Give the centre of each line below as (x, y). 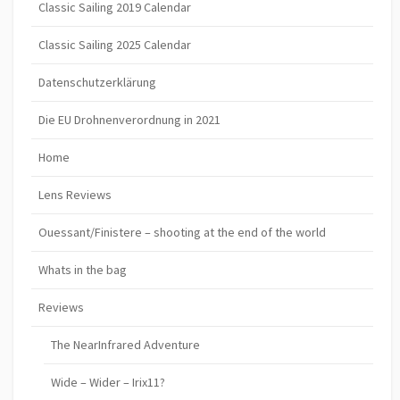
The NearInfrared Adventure (126, 344)
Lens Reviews (75, 194)
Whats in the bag (83, 269)
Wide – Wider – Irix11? (108, 382)
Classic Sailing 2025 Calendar (115, 44)
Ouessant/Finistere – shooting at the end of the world (182, 232)
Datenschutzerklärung (97, 82)
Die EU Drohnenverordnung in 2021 (129, 119)
